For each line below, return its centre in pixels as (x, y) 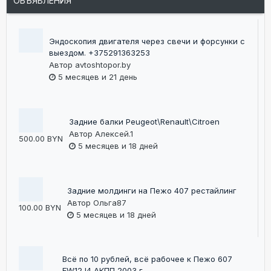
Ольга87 (110, 203)
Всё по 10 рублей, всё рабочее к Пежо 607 (147, 259)
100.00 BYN (40, 208)
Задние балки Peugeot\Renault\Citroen (144, 122)
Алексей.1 (114, 134)
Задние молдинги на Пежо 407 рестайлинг (152, 191)
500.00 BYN (41, 139)
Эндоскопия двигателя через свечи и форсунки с (147, 41)
